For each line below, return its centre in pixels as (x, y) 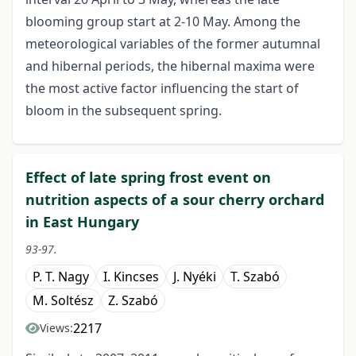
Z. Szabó (133, 301)
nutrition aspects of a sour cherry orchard (175, 200)
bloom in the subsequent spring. (124, 111)
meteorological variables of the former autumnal (173, 44)
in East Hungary (82, 222)
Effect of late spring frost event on (148, 178)
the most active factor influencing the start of (162, 89)
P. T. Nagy (61, 277)
